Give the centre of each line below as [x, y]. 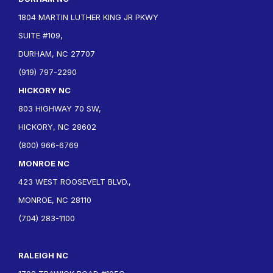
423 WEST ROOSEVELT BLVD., [75, 182]
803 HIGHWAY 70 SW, [60, 108]
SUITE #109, [41, 35]
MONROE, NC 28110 [55, 200]
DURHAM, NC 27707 [57, 54]
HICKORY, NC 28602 [57, 127]
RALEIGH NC [43, 255]
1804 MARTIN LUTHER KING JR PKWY [88, 17]
